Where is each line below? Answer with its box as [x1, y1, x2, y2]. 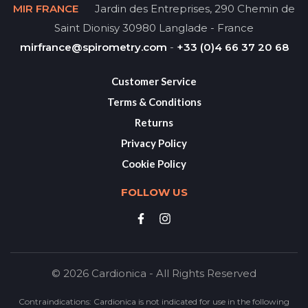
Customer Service [111, 74, 197, 87]
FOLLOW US [120, 186, 188, 199]
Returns [135, 115, 173, 129]
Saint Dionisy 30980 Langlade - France [54, 21, 254, 35]
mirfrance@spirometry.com [19, 41, 167, 54]
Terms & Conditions [107, 95, 201, 108]
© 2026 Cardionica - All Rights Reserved [52, 267, 256, 280]
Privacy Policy [121, 136, 187, 149]
